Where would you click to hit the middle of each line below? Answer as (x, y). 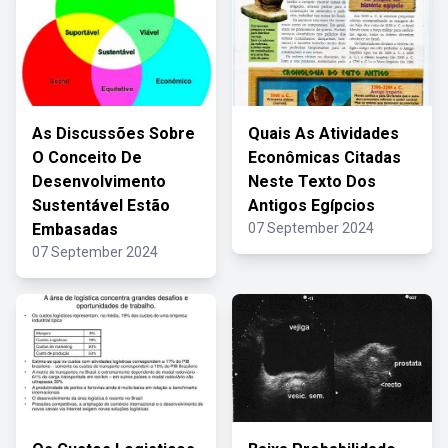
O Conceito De (87, 157)
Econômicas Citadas (324, 157)
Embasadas (75, 229)
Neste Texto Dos (312, 181)
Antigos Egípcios (311, 205)
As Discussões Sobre (113, 133)
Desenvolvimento (99, 181)
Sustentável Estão (101, 205)
